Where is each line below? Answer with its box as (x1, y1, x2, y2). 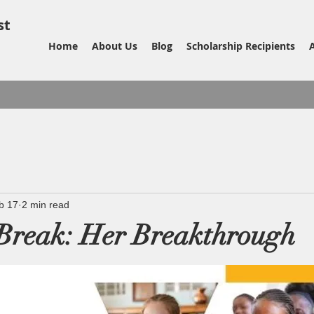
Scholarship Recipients (186, 39, 295, 53)
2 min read (22, 198, 69, 210)
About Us (92, 39, 137, 53)
